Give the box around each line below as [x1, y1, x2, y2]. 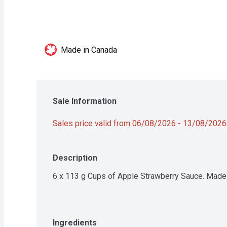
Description [53, 153, 97, 163]
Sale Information [53, 96, 117, 106]
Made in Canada [61, 45, 117, 55]
